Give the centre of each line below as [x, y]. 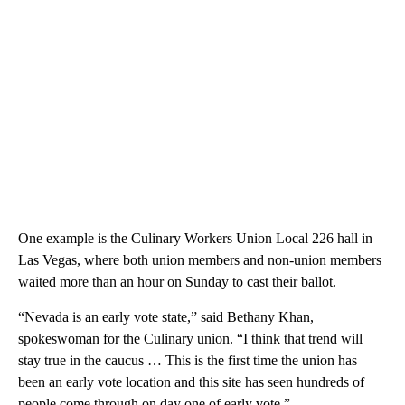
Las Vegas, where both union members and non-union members [200, 260]
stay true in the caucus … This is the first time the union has [188, 361]
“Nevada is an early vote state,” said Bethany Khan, [166, 317]
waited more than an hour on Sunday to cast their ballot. [177, 282]
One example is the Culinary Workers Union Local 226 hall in [195, 239]
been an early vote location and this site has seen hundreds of [191, 382]
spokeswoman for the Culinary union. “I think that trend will [190, 339]
